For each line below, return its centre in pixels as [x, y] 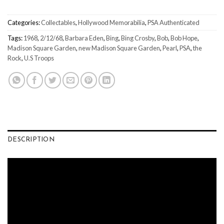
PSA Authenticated [173, 23]
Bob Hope [184, 38]
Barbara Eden [84, 38]
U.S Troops [39, 58]
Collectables [58, 23]
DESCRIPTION [31, 140]
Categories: [24, 23]
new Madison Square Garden [119, 48]
